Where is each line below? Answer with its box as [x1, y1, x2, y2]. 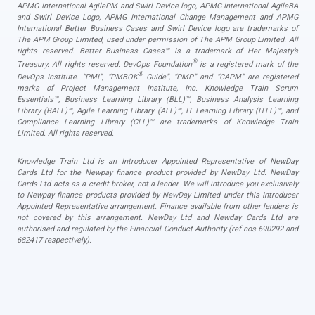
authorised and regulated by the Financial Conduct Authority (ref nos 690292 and [17, 224, 298, 234]
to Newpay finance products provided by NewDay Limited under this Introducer [17, 191, 298, 200]
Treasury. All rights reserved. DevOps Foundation [17, 59, 192, 69]
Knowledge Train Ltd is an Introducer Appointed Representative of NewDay [17, 157, 298, 167]
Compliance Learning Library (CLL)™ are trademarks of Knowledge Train [17, 117, 298, 127]
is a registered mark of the [196, 59, 299, 69]
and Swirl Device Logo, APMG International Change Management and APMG [17, 13, 298, 22]
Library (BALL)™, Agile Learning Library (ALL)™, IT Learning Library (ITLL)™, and [17, 106, 298, 116]
